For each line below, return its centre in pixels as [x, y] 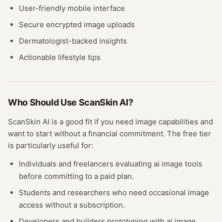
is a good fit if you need [92, 122]
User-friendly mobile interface [72, 8]
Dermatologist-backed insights [73, 41]
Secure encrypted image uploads [77, 25]
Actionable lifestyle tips [60, 57]
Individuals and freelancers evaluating [86, 164]
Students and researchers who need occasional [103, 193]
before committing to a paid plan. [76, 176]
